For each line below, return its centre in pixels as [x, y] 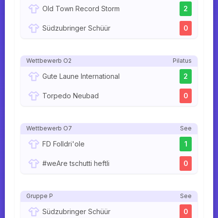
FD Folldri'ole [64, 144]
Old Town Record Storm [81, 9]
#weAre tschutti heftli [76, 163]
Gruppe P [40, 196]
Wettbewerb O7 [49, 128]
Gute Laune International [81, 76]
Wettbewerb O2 [49, 61]
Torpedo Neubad [71, 96]
